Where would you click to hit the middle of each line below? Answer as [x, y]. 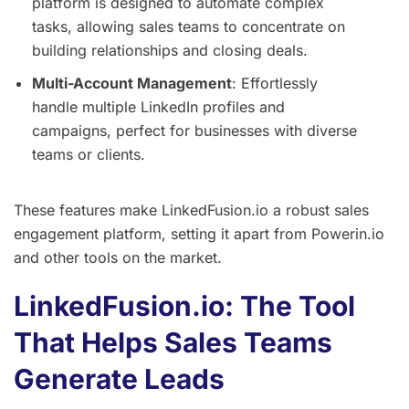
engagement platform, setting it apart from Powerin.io [199, 233]
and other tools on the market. [118, 257]
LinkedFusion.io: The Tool [184, 305]
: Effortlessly [275, 83]
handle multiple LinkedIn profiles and [158, 106]
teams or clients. [89, 154]
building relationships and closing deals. [170, 50]
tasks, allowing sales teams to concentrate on [189, 26]
